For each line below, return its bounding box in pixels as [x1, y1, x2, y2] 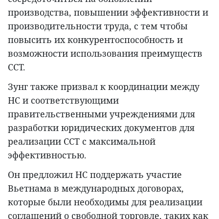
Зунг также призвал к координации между [8, 80, 199, 92]
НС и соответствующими [8, 94, 119, 106]
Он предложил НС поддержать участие [8, 168, 182, 180]
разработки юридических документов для [8, 121, 195, 133]
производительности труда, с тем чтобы [8, 20, 188, 32]
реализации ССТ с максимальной [8, 135, 155, 147]
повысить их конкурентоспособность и [8, 33, 183, 45]
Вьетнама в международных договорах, [8, 182, 184, 194]
